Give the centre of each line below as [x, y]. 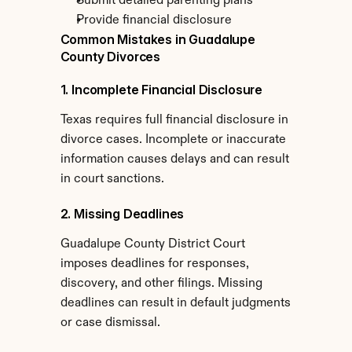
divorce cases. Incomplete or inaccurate [173, 140]
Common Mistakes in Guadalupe [158, 39]
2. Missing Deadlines [122, 214]
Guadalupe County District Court [152, 244]
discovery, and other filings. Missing [161, 284]
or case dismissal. [110, 323]
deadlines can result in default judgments [175, 303]
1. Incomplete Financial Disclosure [161, 90]
